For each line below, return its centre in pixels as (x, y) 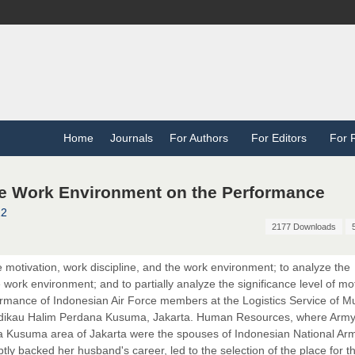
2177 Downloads (303, 227)
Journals (131, 138)
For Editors (282, 138)
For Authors (202, 138)
